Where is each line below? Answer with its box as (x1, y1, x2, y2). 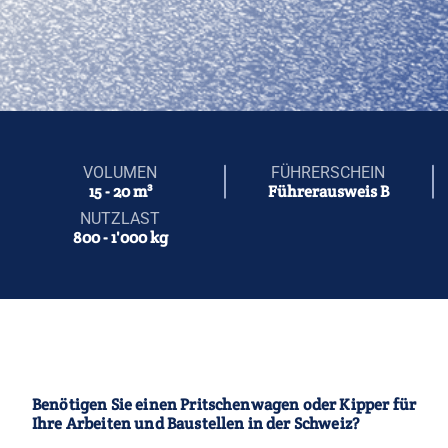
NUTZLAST (80, 208, 160, 228)
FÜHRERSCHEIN (271, 162, 385, 182)
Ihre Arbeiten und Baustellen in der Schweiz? (32, 412, 360, 434)
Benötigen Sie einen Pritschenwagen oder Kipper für (32, 393, 417, 415)
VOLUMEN (83, 162, 157, 182)
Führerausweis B (267, 180, 389, 202)
